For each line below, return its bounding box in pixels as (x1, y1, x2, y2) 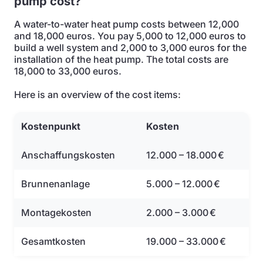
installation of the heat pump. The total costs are (14, 53, 228, 65)
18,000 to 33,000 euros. (14, 65, 122, 77)
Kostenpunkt (21, 120, 80, 132)
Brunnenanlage (21, 178, 90, 190)
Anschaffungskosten (21, 149, 115, 161)
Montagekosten (21, 207, 92, 218)
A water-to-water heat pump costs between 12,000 (14, 18, 239, 30)
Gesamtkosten (21, 235, 86, 247)
